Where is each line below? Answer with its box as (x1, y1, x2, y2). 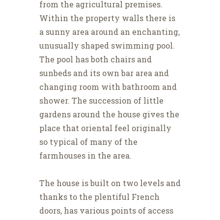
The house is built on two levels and (39, 178, 181, 189)
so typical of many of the (39, 137, 137, 147)
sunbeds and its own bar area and (39, 68, 169, 79)
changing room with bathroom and (39, 82, 177, 92)
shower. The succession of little (39, 95, 164, 106)
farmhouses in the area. (39, 150, 132, 161)
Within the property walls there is (39, 13, 175, 24)
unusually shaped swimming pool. (39, 40, 175, 51)
